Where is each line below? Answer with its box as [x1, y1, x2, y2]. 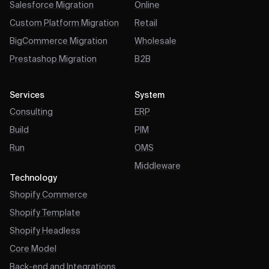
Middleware [134, 162, 181, 171]
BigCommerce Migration [10, 37, 107, 46]
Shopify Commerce [10, 191, 88, 199]
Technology [10, 174, 57, 183]
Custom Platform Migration [10, 19, 119, 28]
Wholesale [134, 37, 177, 46]
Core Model [10, 245, 56, 253]
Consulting [10, 108, 53, 116]
